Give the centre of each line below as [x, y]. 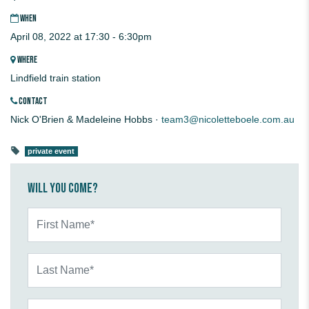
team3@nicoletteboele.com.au [228, 120]
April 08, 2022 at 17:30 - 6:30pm [81, 37]
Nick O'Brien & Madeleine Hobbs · [86, 120]
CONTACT [32, 102]
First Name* [53, 214]
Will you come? [63, 189]
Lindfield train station [56, 78]
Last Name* [52, 260]
